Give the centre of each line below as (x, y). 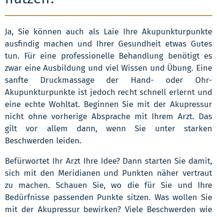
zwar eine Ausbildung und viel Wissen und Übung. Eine (108, 68)
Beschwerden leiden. (43, 140)
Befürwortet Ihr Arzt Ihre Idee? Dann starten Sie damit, (108, 161)
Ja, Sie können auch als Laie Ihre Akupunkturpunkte (108, 31)
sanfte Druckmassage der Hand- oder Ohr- (108, 80)
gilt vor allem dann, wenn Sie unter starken (108, 128)
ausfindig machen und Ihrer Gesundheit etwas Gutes (108, 44)
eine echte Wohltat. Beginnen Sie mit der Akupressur (108, 104)
